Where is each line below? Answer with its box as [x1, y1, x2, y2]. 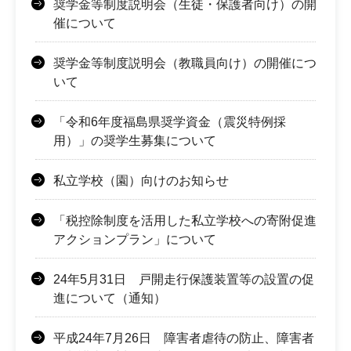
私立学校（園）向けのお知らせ [53, 173, 229, 187]
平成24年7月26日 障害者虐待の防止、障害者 [53, 331, 314, 345]
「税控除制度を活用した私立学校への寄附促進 [53, 213, 317, 227]
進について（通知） [53, 291, 166, 305]
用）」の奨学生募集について [53, 133, 216, 147]
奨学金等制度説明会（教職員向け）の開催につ [53, 56, 317, 70]
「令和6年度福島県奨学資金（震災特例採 [53, 114, 286, 128]
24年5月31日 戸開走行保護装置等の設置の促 [53, 272, 314, 286]
